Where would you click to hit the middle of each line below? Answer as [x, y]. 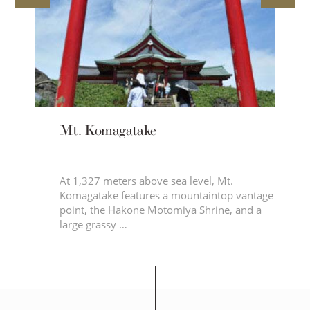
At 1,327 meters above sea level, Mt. [146, 181]
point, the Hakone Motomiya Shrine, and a [160, 210]
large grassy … [93, 225]
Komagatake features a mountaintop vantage [166, 196]
